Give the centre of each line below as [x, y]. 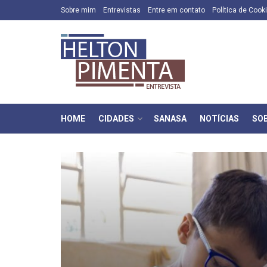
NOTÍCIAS [219, 119]
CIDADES [116, 119]
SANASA [170, 119]
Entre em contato [176, 10]
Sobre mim [78, 10]
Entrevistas [122, 10]
